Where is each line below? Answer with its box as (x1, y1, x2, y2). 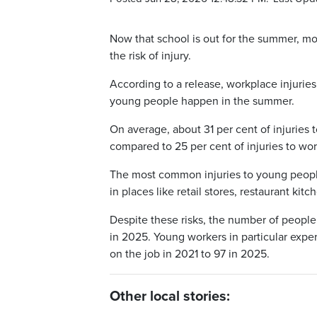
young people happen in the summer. (110, 94, 294, 109)
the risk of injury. (110, 49, 191, 64)
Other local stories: (110, 288, 230, 306)
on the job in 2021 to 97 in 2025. (110, 247, 270, 262)
